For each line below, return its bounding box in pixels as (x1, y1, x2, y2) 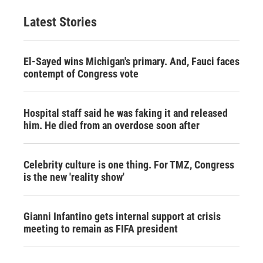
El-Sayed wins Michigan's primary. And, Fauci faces (23, 55, 240, 68)
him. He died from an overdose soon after (23, 119, 200, 131)
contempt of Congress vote (23, 67, 139, 80)
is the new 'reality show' (23, 170, 124, 183)
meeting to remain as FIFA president (23, 222, 178, 235)
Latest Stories (23, 14, 97, 29)
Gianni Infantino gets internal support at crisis (23, 210, 221, 222)
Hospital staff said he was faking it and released (23, 106, 228, 119)
